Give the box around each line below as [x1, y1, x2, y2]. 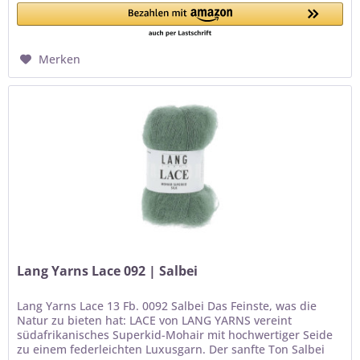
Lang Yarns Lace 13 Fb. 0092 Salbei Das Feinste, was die [17, 297, 317, 313]
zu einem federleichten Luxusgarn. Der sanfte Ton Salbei [17, 341, 325, 357]
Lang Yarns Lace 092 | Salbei [17, 261, 198, 280]
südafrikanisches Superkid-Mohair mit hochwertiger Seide [17, 326, 333, 342]
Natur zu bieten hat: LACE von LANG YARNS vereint [17, 312, 292, 328]
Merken [39, 51, 81, 67]
